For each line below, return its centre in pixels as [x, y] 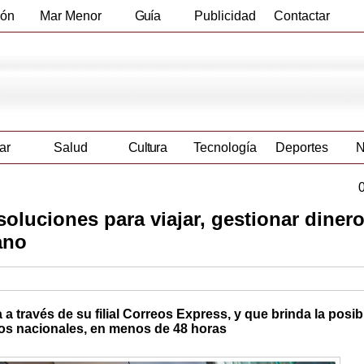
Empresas [147, 48]
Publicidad [225, 16]
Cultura [147, 148]
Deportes [302, 148]
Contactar [302, 16]
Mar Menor [70, 16]
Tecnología [225, 148]
